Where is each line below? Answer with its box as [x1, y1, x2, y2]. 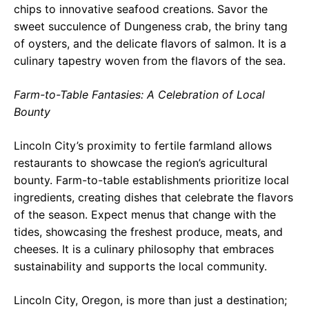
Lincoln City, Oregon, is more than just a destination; [14, 292, 287, 307]
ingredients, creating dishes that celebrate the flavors [14, 190, 293, 204]
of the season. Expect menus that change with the [14, 207, 276, 221]
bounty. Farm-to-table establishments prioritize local [14, 172, 289, 187]
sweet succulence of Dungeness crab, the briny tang [14, 19, 288, 33]
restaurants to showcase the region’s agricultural [14, 155, 268, 170]
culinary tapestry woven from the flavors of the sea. [14, 53, 286, 68]
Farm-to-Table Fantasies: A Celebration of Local [14, 87, 265, 101]
